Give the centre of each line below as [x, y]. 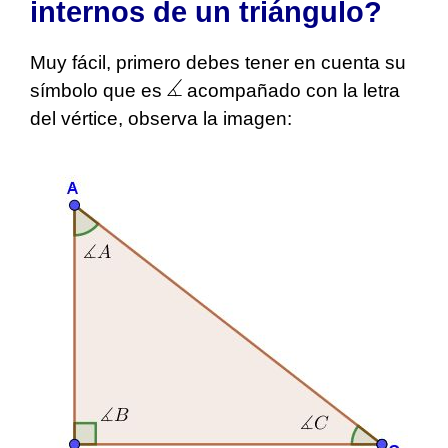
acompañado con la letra [291, 91]
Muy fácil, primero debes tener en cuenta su [218, 63]
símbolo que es [98, 91]
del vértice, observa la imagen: [161, 119]
